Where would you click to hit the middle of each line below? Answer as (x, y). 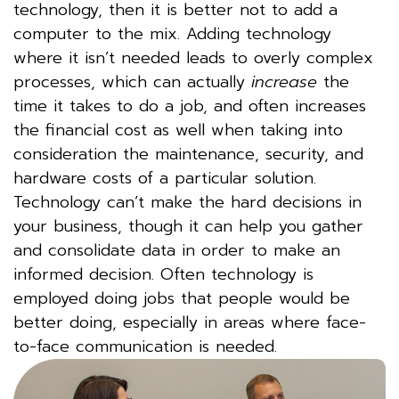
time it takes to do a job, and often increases (190, 106)
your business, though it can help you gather (188, 226)
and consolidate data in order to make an (177, 250)
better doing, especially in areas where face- (190, 322)
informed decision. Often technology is (163, 274)
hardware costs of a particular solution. (165, 178)
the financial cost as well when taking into (178, 130)
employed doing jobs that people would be (182, 298)
